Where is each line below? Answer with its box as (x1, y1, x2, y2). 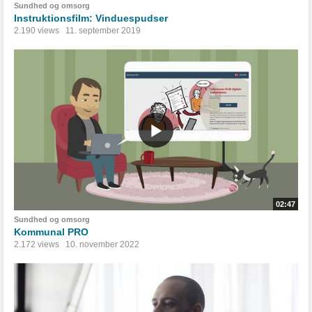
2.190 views (14, 25, 59, 36)
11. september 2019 (65, 25, 141, 36)
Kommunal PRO (14, 226, 88, 238)
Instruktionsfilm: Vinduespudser (14, 12, 168, 24)
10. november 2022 (65, 240, 139, 250)
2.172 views (14, 240, 59, 250)
